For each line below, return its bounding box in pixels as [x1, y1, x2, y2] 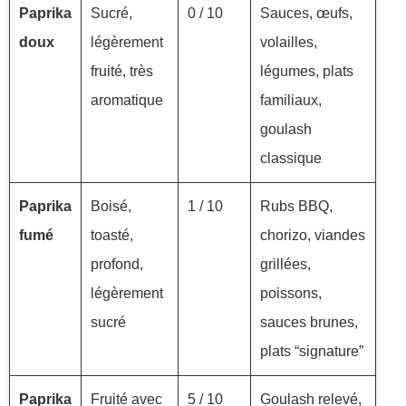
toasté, [91, 227, 133, 244]
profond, [91, 256, 143, 273]
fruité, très [91, 63, 153, 80]
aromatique [91, 92, 163, 109]
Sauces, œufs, [260, 5, 353, 22]
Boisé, [91, 198, 131, 215]
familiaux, [260, 92, 322, 109]
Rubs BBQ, [260, 198, 333, 215]
